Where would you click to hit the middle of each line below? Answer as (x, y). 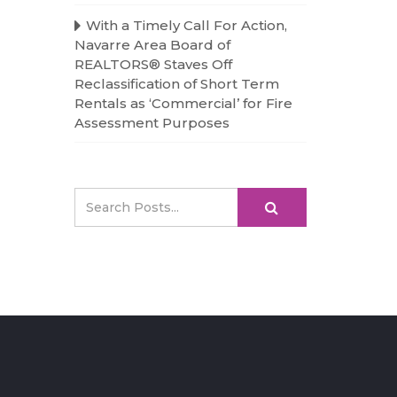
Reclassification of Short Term (176, 84)
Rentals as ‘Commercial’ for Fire (183, 103)
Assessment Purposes (152, 123)
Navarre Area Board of (152, 45)
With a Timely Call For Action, (186, 25)
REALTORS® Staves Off (153, 64)
